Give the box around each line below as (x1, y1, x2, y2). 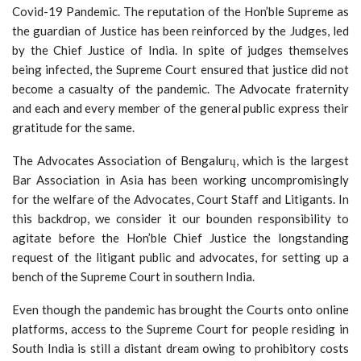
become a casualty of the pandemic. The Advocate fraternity (12, 81, 349, 96)
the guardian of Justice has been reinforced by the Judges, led (12, 23, 349, 38)
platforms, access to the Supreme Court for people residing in (12, 321, 349, 336)
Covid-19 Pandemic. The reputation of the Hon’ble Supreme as (12, 3, 349, 19)
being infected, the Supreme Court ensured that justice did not (12, 61, 349, 77)
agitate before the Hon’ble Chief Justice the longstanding (12, 230, 349, 245)
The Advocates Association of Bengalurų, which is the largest (12, 152, 349, 168)
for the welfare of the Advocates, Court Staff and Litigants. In (12, 191, 349, 206)
